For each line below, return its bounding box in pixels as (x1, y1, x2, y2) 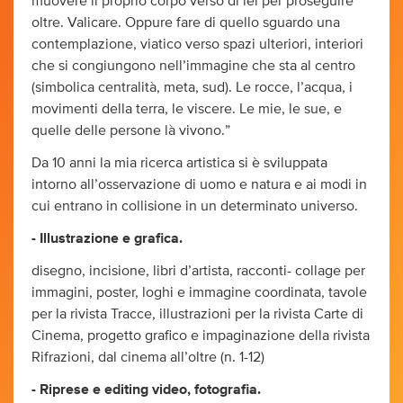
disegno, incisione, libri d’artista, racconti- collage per (31, 263, 365, 278)
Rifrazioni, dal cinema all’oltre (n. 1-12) (31, 349, 264, 364)
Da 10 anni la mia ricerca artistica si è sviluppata (31, 155, 327, 170)
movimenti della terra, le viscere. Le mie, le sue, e (31, 101, 342, 116)
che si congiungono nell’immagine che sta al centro (31, 58, 355, 73)
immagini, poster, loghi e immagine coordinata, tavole (31, 284, 367, 300)
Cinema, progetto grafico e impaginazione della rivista (31, 327, 370, 343)
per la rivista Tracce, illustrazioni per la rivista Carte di (31, 306, 363, 321)
